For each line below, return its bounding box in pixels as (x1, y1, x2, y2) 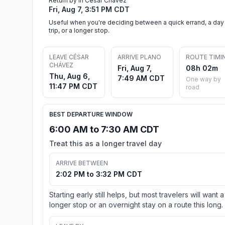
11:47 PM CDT (49, 81, 97, 90)
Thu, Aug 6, (49, 71, 90, 80)
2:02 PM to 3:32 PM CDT (56, 169, 142, 178)
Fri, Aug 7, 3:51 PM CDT (49, 5, 130, 14)
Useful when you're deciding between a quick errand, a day (49, 18, 224, 26)
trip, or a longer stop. (49, 26, 109, 34)
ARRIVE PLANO (118, 53, 161, 61)
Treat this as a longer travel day (49, 139, 162, 148)
